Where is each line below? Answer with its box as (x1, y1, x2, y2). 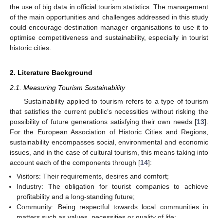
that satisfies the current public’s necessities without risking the (10, 108, 208, 115)
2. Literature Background (10, 68, 92, 76)
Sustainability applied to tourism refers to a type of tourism (23, 97, 208, 105)
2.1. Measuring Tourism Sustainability (10, 83, 125, 91)
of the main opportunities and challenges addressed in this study (10, 13, 208, 21)
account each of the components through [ (10, 159, 140, 166)
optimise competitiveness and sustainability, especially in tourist (10, 33, 208, 41)
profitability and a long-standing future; (17, 193, 135, 201)
